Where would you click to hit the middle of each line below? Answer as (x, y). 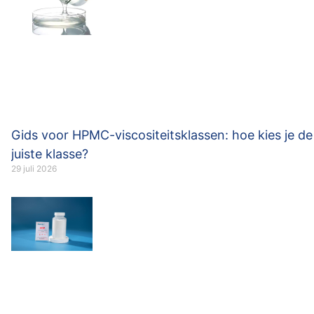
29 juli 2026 (34, 169)
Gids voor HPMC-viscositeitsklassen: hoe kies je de (162, 135)
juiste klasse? (50, 154)
